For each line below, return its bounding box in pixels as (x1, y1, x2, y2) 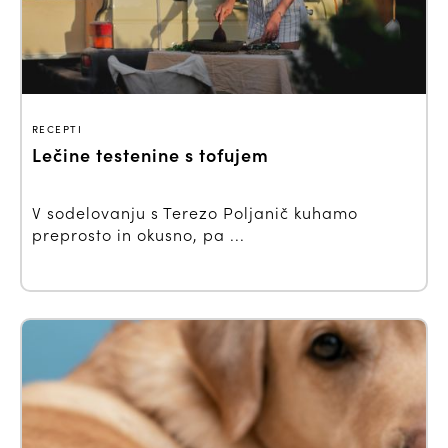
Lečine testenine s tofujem (32, 142, 269, 168)
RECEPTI (32, 122, 82, 137)
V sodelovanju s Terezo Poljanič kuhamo (32, 202, 358, 224)
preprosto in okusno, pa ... (32, 224, 245, 246)
